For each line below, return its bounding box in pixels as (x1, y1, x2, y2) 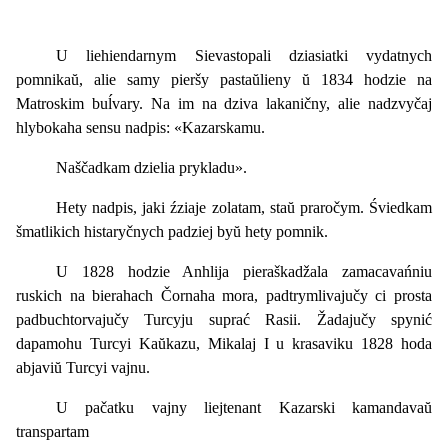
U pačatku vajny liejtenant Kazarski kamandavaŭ (56, 398, 432, 416)
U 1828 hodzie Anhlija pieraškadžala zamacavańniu (56, 262, 432, 280)
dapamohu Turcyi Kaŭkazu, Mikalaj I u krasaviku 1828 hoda (16, 334, 432, 352)
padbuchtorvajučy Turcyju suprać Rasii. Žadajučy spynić (16, 310, 432, 328)
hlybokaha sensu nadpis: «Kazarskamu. (16, 118, 265, 136)
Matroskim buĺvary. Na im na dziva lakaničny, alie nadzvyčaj (16, 94, 432, 112)
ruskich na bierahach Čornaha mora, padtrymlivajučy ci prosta (16, 286, 432, 304)
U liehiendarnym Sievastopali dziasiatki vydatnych (56, 46, 432, 64)
